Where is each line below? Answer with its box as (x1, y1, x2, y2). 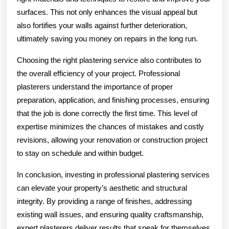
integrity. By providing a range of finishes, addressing (17, 196, 192, 205)
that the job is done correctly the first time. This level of (17, 108, 197, 118)
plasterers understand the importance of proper (17, 82, 173, 91)
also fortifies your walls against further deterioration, (17, 20, 187, 30)
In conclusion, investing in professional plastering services (17, 170, 210, 179)
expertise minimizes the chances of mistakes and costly (17, 122, 204, 131)
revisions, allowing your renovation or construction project (17, 135, 208, 144)
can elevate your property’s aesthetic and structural (17, 183, 187, 192)
